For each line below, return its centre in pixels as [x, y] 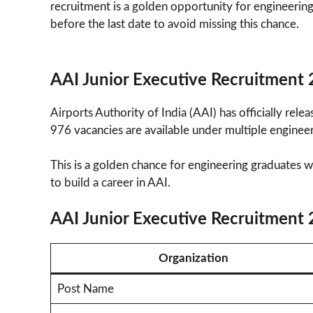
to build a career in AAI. [110, 183]
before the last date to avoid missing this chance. [175, 24]
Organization [194, 258]
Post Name [85, 289]
